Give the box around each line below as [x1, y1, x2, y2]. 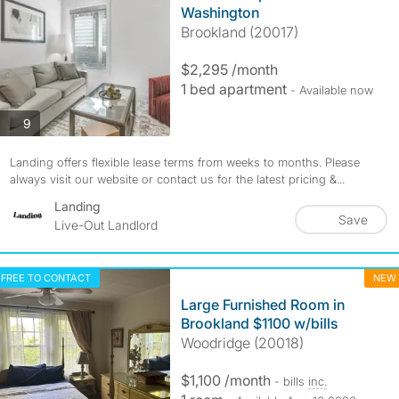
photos [29, 114, 69, 130]
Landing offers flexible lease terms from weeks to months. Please [9, 155, 360, 169]
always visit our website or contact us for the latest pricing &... [9, 172, 345, 186]
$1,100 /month [180, 371, 274, 389]
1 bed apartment [180, 80, 290, 98]
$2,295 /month [180, 61, 278, 78]
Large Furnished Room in [180, 296, 345, 313]
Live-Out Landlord [53, 217, 158, 232]
